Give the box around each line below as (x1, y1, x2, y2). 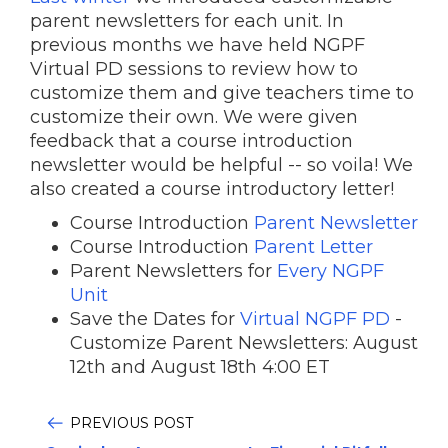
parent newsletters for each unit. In (30, 10, 344, 32)
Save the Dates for (70, 308, 240, 330)
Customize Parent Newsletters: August (70, 332, 418, 354)
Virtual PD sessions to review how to (30, 58, 358, 80)
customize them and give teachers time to (30, 82, 414, 104)
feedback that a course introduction (30, 130, 353, 152)
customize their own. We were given (30, 106, 358, 128)
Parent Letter (254, 236, 373, 258)
